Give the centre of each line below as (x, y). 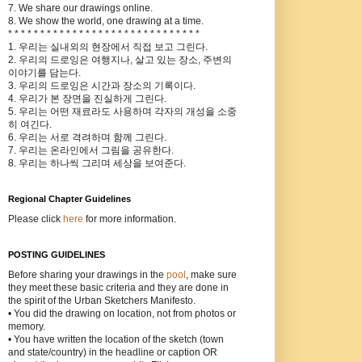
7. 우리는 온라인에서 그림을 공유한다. (90, 151)
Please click (35, 219)
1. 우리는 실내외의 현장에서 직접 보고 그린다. (107, 47)
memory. (26, 327)
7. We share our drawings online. (80, 8)
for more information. (129, 219)
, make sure (211, 275)
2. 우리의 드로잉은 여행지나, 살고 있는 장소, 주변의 (120, 60)
